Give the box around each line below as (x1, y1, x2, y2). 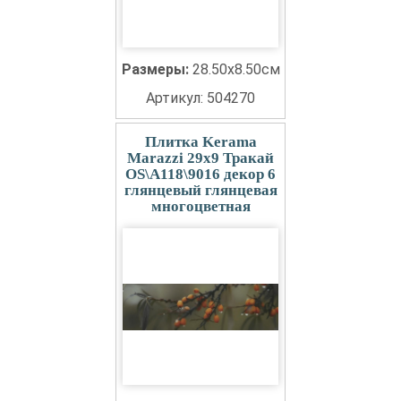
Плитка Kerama (144, 133, 257, 150)
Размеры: (121, 61, 192, 78)
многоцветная (150, 198, 251, 215)
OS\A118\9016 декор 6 (125, 166, 276, 183)
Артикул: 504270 (146, 90, 255, 107)
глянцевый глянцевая (124, 182, 277, 199)
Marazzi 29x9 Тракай (127, 149, 274, 166)
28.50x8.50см (192, 61, 280, 78)
